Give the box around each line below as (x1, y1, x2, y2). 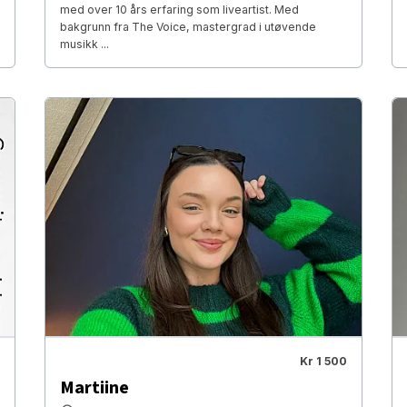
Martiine (59, 374, 129, 401)
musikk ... (59, 37, 109, 52)
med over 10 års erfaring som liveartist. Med (59, 3, 299, 17)
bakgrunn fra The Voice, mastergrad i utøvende (59, 20, 316, 35)
